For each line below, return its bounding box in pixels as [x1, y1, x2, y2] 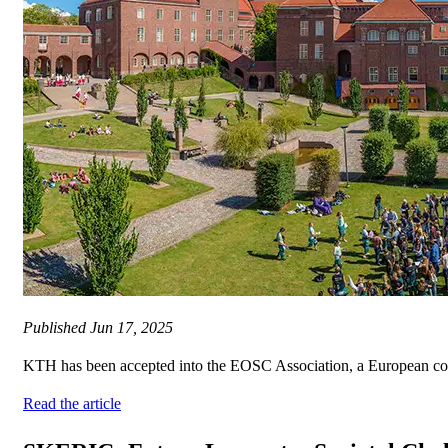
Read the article [23, 395, 121, 413]
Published [23, 319, 90, 337]
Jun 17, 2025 [90, 319, 173, 337]
